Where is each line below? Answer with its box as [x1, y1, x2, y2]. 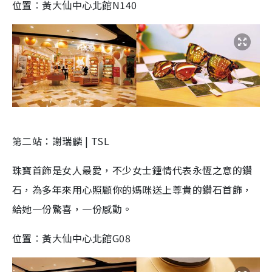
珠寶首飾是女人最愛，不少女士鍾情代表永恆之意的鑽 [12, 163, 253, 177]
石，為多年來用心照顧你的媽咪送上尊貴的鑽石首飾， [12, 182, 253, 197]
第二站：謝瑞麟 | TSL [12, 134, 110, 148]
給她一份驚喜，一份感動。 [12, 202, 132, 216]
